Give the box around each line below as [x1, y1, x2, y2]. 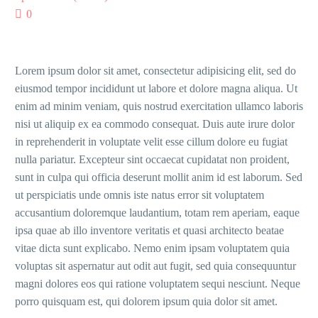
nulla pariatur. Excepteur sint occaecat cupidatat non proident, [15, 153, 290, 165]
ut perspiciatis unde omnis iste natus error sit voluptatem [15, 189, 264, 201]
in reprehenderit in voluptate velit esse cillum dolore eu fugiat [15, 136, 287, 148]
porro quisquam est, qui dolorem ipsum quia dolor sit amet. [15, 295, 278, 307]
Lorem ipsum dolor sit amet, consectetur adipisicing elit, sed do [15, 65, 296, 77]
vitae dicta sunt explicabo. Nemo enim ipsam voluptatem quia [15, 242, 290, 254]
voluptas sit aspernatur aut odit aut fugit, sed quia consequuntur [15, 260, 296, 272]
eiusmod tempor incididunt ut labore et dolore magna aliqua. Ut [15, 82, 297, 94]
